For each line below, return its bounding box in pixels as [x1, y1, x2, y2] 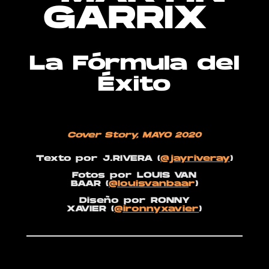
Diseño [79, 196, 119, 205]
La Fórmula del [29, 54, 240, 75]
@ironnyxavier [114, 205, 199, 214]
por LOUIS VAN [105, 172, 197, 181]
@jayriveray [160, 155, 230, 164]
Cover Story [67, 131, 137, 140]
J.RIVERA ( [97, 155, 160, 164]
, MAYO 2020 [136, 131, 202, 140]
